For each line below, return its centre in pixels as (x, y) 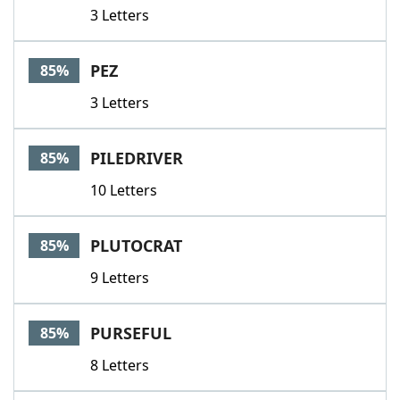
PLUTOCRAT (136, 246)
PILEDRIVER (137, 158)
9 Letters (120, 278)
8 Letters (120, 365)
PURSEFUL (131, 333)
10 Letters (124, 190)
